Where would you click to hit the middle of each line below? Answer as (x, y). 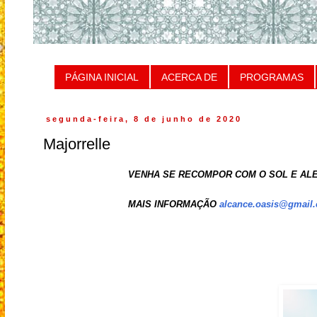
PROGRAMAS (272, 77)
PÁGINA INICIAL (102, 77)
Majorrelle (77, 144)
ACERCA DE (189, 77)
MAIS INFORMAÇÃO (172, 204)
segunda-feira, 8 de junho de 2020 (144, 119)
